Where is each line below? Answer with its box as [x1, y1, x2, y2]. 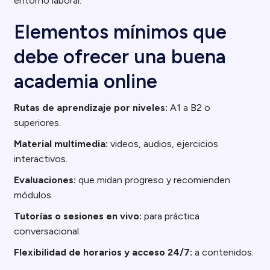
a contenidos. [192, 246, 254, 258]
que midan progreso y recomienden [76, 174, 231, 186]
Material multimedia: [14, 138, 108, 149]
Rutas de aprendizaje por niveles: [14, 102, 168, 113]
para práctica [142, 210, 200, 222]
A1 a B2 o [168, 102, 211, 113]
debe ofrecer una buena [14, 45, 227, 68]
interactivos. [14, 153, 68, 165]
